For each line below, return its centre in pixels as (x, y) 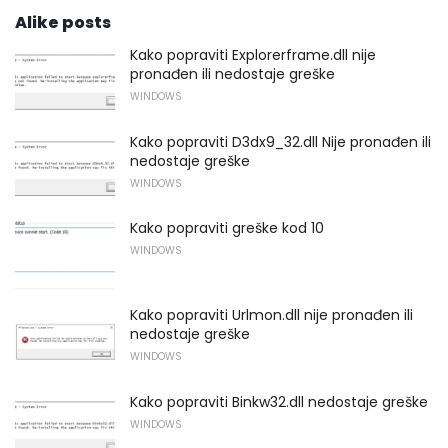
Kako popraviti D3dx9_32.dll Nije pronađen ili (280, 141)
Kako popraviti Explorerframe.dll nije (253, 54)
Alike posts (63, 22)
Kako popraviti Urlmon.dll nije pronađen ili (271, 314)
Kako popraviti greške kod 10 (227, 228)
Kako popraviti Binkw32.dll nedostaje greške (279, 401)
